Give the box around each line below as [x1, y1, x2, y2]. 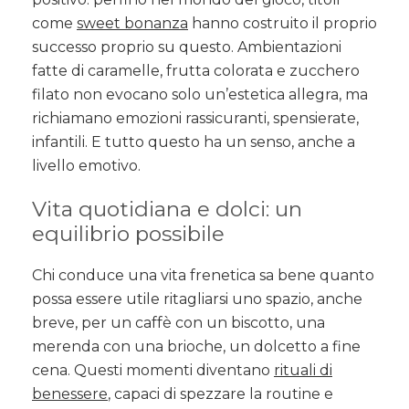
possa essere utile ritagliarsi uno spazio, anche [32, 290, 362, 309]
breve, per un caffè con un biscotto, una [32, 314, 325, 332]
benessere [32, 385, 108, 404]
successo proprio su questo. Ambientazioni [32, 38, 341, 57]
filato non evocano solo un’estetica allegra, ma [32, 86, 368, 104]
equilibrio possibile [32, 221, 225, 247]
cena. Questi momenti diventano [32, 362, 274, 380]
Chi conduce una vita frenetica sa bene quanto [32, 267, 374, 285]
